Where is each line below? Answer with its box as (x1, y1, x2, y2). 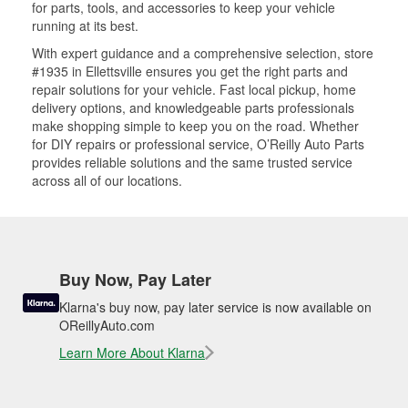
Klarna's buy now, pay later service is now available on (59, 298, 372, 316)
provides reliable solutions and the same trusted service (32, 153, 352, 171)
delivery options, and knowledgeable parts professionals (32, 98, 354, 117)
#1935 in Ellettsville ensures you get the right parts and (32, 62, 348, 80)
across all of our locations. (32, 171, 182, 189)
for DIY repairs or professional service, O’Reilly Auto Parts (32, 135, 364, 153)
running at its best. (32, 16, 138, 35)
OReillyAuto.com (59, 316, 155, 334)
